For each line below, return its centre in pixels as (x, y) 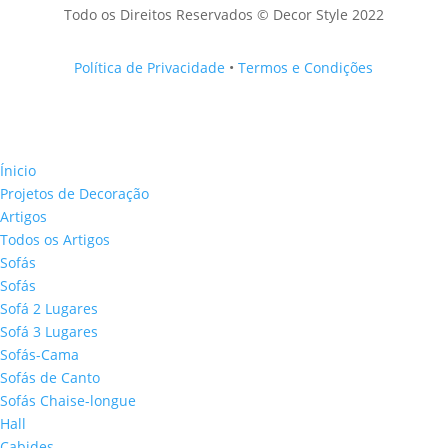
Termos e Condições (306, 67)
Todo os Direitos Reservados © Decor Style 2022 (223, 14)
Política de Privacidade (150, 67)
